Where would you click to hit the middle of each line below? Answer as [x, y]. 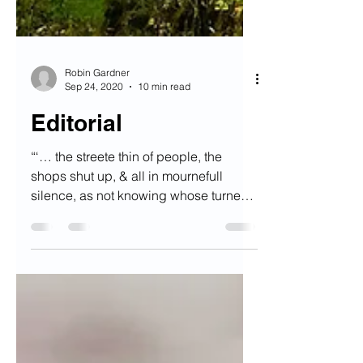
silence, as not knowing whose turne [136, 276]
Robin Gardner [97, 154]
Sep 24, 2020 [94, 167]
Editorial [77, 204]
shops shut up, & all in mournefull [127, 257]
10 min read [164, 167]
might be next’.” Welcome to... [116, 296]
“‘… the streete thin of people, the [126, 237]
